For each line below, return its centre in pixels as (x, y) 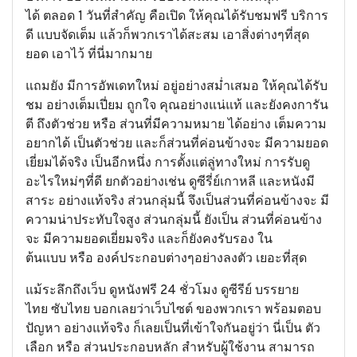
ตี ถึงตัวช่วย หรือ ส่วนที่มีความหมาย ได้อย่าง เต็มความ (176, 125)
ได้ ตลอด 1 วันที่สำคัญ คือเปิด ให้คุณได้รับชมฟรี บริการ (177, 17)
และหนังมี (285, 182)
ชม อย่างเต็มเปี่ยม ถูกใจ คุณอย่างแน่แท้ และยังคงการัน (177, 106)
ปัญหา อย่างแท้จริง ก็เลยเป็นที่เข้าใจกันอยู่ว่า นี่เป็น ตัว (173, 329)
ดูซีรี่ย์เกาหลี (222, 182)
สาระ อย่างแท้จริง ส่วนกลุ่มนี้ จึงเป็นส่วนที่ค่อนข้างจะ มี (177, 202)
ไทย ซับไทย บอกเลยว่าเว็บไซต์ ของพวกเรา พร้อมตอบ (173, 310)
